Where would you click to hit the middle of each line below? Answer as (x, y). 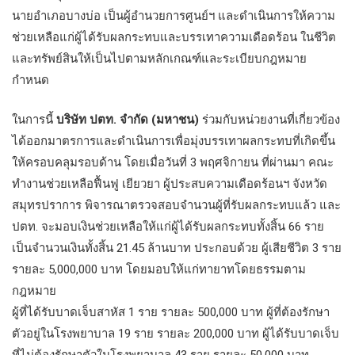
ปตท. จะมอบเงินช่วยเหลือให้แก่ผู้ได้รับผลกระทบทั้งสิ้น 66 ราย (168, 227)
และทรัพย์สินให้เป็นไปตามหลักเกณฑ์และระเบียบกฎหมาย (159, 59)
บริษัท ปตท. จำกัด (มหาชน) (126, 120)
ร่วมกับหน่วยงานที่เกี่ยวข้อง (269, 120)
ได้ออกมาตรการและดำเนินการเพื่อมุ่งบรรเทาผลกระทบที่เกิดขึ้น (174, 141)
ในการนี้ (32, 120)
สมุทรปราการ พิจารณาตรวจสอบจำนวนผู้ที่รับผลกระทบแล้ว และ (176, 206)
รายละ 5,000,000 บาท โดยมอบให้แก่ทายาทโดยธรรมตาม (159, 270)
